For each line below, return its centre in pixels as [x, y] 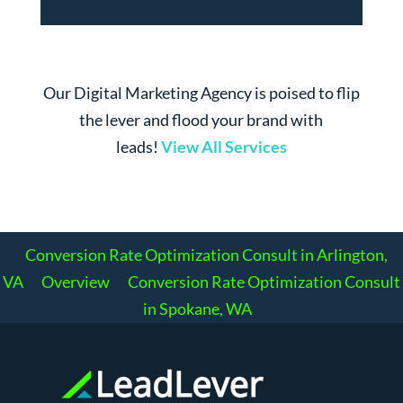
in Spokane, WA [197, 309]
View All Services [224, 147]
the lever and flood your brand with [201, 120]
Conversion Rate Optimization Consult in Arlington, [206, 255]
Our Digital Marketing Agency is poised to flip [201, 93]
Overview [76, 282]
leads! [137, 147]
